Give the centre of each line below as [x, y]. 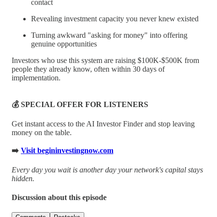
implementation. [36, 77]
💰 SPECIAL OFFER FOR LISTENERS [80, 104]
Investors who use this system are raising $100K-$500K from [105, 60]
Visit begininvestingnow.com [67, 150]
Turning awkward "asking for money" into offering [109, 35]
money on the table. [42, 132]
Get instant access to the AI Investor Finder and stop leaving [103, 124]
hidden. [23, 178]
